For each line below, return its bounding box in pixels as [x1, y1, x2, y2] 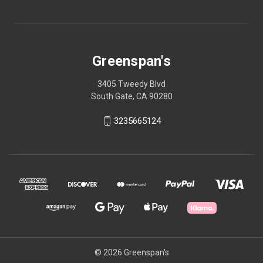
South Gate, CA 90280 [90, 91, 173, 101]
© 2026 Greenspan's [94, 247, 169, 257]
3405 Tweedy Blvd [97, 79, 166, 89]
